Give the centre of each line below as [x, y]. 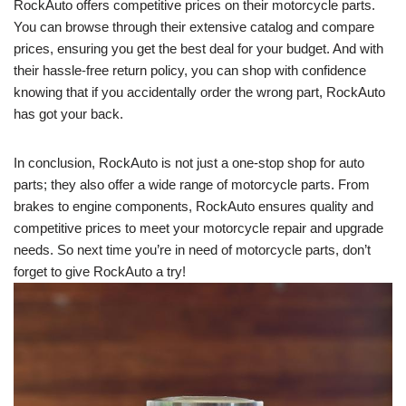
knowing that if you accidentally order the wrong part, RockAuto [199, 92]
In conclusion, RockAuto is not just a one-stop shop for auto [189, 163]
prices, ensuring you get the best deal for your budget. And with [198, 49]
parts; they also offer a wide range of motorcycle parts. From [192, 185]
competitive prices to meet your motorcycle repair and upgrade [198, 228]
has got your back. [68, 114]
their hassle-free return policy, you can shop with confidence [190, 71]
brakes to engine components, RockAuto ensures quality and [193, 207]
